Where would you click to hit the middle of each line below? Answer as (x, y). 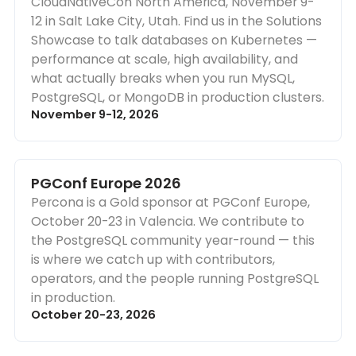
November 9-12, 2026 (95, 115)
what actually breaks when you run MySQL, (163, 79)
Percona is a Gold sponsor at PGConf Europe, (171, 203)
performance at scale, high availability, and (165, 60)
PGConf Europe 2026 (106, 184)
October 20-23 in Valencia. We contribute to (168, 222)
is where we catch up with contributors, (153, 260)
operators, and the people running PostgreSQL (175, 279)
